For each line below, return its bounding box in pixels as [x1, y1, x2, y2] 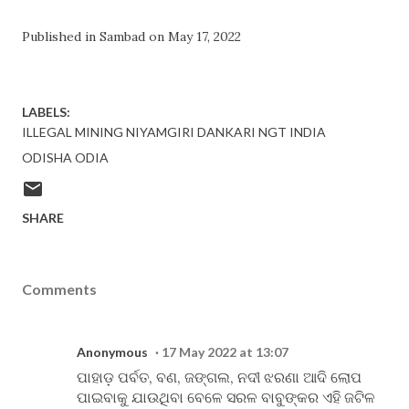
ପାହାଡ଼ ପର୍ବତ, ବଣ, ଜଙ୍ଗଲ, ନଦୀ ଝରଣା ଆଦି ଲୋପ [77, 368, 362, 386]
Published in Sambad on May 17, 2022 [22, 28, 241, 45]
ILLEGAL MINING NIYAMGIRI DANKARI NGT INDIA [22, 124, 326, 140]
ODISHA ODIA [22, 150, 109, 165]
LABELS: [22, 104, 70, 120]
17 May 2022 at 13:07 [162, 344, 288, 360]
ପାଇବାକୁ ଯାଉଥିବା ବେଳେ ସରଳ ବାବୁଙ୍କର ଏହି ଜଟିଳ [77, 388, 375, 406]
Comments [22, 280, 97, 298]
